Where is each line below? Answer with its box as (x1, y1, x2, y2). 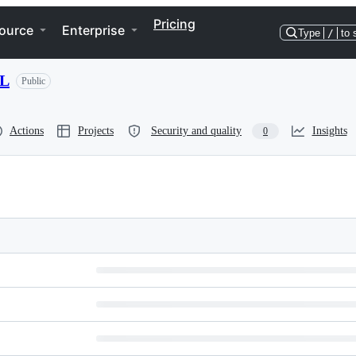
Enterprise (62, 22, 125, 38)
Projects (78, 125, 114, 137)
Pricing (153, 16, 195, 32)
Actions (10, 125, 44, 137)
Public (21, 75, 45, 87)
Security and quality (151, 125, 242, 137)
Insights (311, 125, 347, 137)
